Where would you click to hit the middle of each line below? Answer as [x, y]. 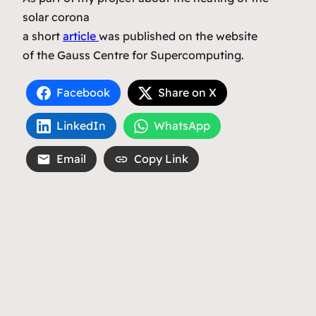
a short [43, 36]
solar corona [56, 17]
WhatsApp [182, 126]
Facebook [83, 93]
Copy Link [161, 159]
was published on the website [178, 36]
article [81, 36]
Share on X [187, 93]
